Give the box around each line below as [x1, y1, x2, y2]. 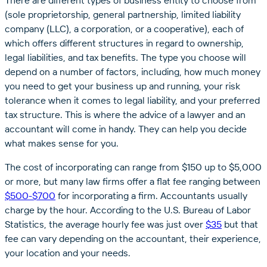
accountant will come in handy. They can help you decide [5, 123, 247, 135]
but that [222, 218, 258, 231]
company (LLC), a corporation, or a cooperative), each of [5, 23, 244, 35]
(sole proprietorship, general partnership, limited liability [5, 8, 241, 21]
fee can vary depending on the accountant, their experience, [5, 232, 261, 245]
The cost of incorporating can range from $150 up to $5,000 [5, 161, 262, 173]
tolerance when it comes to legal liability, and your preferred [5, 94, 260, 107]
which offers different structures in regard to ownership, [5, 37, 244, 49]
